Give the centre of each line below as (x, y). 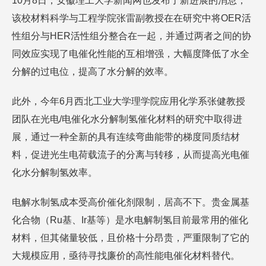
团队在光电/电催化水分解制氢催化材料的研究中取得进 (127, 119)
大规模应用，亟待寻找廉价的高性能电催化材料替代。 (126, 256)
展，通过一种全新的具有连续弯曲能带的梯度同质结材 (126, 137)
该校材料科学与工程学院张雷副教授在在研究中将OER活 (132, 18)
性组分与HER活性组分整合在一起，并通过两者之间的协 (132, 36)
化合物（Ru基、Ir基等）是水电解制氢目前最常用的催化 (130, 220)
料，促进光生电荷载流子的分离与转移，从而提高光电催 (131, 155)
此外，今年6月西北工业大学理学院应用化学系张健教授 (129, 101)
